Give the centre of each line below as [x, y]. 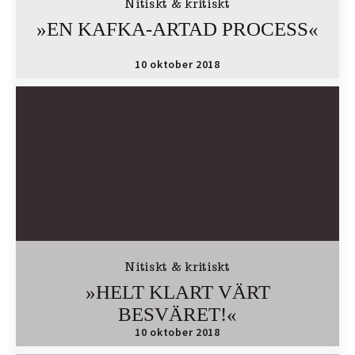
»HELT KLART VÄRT [177, 292]
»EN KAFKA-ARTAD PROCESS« [177, 29]
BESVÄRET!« [177, 314]
